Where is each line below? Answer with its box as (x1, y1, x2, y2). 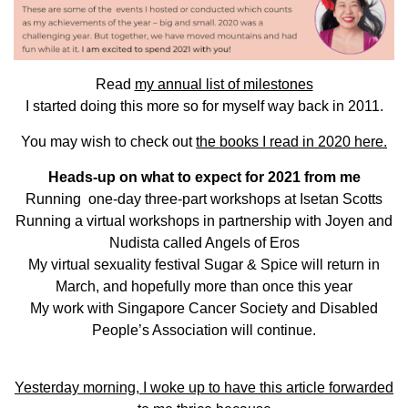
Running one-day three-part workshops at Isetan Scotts (25, 191, 382, 208)
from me (300, 169, 361, 186)
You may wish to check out (21, 134, 196, 150)
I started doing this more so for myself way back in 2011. (25, 98, 383, 115)
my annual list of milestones (134, 76, 313, 93)
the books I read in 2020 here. (196, 134, 387, 150)
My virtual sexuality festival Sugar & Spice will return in (28, 257, 380, 273)
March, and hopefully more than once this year (56, 279, 352, 295)
